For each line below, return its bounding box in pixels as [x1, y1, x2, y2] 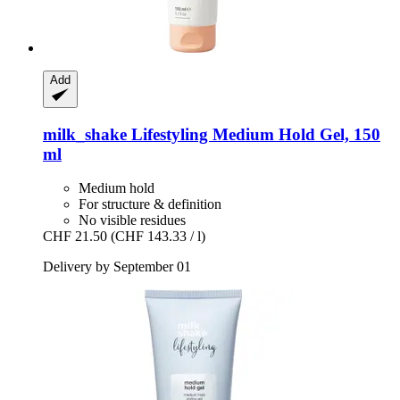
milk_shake [43, 124, 127, 144]
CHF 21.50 [43, 229, 107, 245]
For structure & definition [79, 196, 221, 212]
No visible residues [79, 212, 186, 229]
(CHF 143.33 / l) [111, 229, 205, 245]
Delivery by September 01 [43, 259, 191, 275]
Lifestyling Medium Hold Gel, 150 [127, 124, 380, 144]
